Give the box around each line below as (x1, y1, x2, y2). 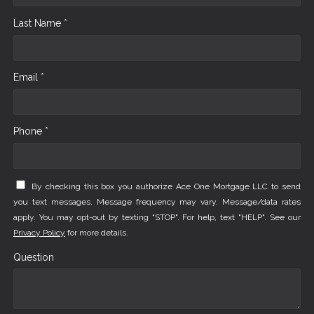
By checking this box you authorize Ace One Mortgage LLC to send (31, 182, 301, 192)
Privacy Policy (13, 228, 65, 238)
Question (13, 251, 54, 263)
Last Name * (13, 17, 67, 29)
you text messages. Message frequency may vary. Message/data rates (13, 197, 301, 207)
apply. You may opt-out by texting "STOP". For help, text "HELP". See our (13, 212, 301, 223)
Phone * (13, 125, 48, 137)
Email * (13, 71, 44, 83)
